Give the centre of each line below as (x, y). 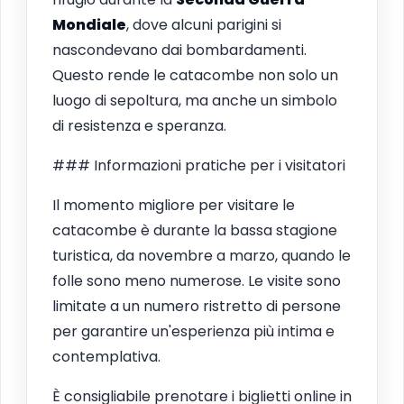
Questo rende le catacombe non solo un (195, 75)
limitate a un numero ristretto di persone (197, 306)
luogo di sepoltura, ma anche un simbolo (195, 100)
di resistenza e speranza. (139, 125)
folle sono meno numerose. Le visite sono (197, 280)
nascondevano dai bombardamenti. (179, 50)
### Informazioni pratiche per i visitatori (199, 165)
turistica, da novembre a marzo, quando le (202, 255)
